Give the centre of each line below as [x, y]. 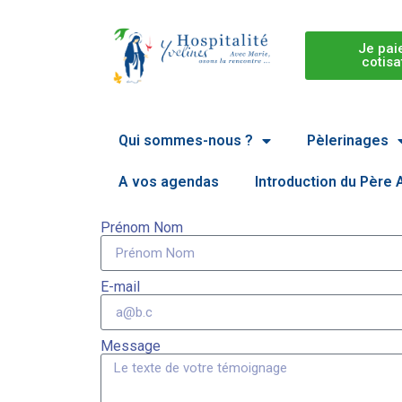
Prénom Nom [142, 228]
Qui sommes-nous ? [186, 141]
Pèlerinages [348, 141]
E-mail [120, 287]
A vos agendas [169, 182]
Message [131, 346]
